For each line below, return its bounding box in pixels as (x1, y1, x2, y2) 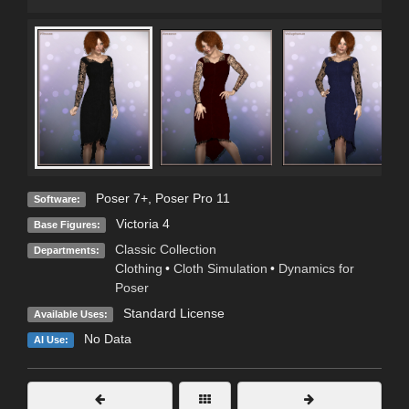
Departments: (33, 244, 100, 256)
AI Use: (33, 333, 68, 345)
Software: (33, 193, 80, 204)
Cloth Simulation (173, 261, 267, 277)
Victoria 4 (115, 216, 170, 232)
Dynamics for (278, 261, 354, 277)
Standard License (122, 306, 225, 321)
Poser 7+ (95, 191, 148, 206)
